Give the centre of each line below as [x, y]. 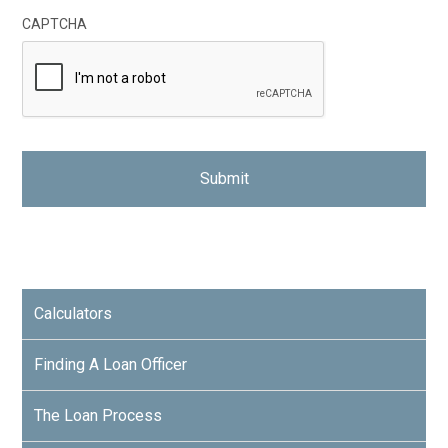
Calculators [73, 313]
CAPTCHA [55, 24]
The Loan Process [98, 415]
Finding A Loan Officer [111, 364]
